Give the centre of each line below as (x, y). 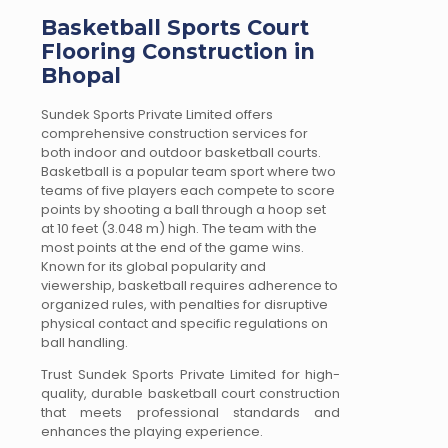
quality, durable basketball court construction (190, 394)
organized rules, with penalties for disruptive (184, 305)
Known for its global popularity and (153, 267)
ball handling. (84, 343)
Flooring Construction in (178, 52)
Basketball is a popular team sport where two (188, 172)
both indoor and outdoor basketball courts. (181, 153)
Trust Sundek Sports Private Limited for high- (190, 375)
